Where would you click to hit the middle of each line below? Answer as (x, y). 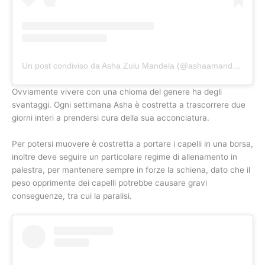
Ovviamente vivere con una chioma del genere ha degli (117, 92)
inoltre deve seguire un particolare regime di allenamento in (125, 156)
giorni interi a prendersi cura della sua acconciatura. (111, 118)
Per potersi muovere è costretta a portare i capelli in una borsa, (132, 143)
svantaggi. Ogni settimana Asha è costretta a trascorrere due (129, 105)
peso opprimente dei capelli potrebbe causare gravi (109, 182)
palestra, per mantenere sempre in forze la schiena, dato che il (131, 169)
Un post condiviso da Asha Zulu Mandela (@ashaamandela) (237, 66)
